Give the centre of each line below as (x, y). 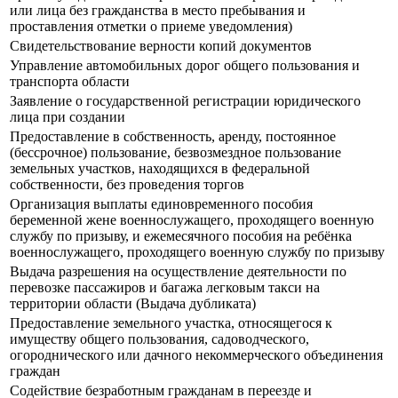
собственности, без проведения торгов (127, 185)
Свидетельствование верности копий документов (161, 46)
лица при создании (68, 117)
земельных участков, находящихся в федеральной (160, 169)
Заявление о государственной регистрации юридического (185, 101)
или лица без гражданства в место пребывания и (158, 11)
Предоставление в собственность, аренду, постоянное (173, 137)
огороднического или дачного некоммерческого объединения (196, 355)
